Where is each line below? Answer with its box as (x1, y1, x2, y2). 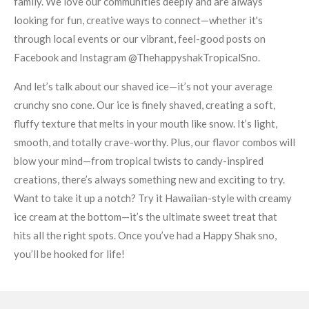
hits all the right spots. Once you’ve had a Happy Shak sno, (14, 229, 277, 241)
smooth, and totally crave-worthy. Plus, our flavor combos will (14, 136, 295, 148)
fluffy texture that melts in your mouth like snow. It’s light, (14, 117, 277, 130)
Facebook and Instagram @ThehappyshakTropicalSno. (14, 51, 260, 63)
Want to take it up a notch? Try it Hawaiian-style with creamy (14, 192, 292, 204)
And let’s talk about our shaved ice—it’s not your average (14, 80, 272, 92)
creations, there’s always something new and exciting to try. (14, 173, 285, 186)
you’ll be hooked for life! (14, 248, 125, 260)
